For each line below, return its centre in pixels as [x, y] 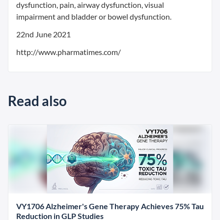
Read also [37, 101]
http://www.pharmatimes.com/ [69, 52]
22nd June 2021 [43, 34]
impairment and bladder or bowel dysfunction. [94, 16]
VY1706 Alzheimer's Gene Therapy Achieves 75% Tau [110, 206]
